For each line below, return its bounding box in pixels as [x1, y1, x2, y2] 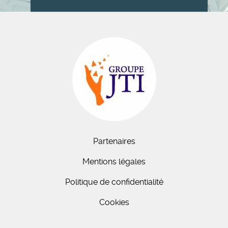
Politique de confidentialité [65, 177, 163, 187]
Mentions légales [82, 157, 146, 166]
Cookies [99, 197, 129, 207]
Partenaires [93, 136, 135, 146]
